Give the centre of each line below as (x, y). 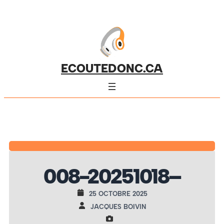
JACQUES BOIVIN (118, 206)
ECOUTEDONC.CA (112, 68)
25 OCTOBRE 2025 (118, 193)
